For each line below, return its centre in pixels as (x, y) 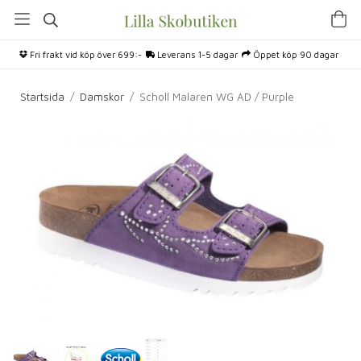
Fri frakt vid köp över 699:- (85, 54)
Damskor (102, 97)
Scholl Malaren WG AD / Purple (217, 97)
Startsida (42, 97)
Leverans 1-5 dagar (196, 54)
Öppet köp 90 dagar (295, 54)
